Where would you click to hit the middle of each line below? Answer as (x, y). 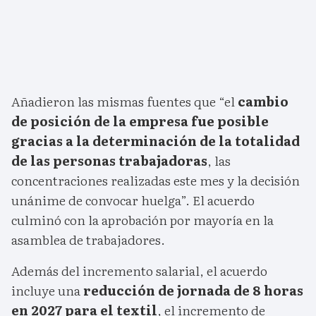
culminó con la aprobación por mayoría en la (142, 220)
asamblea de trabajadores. (88, 240)
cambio (263, 102)
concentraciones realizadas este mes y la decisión (156, 181)
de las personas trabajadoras (109, 161)
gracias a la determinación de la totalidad (156, 141)
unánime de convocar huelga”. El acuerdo (133, 200)
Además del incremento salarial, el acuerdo (139, 271)
